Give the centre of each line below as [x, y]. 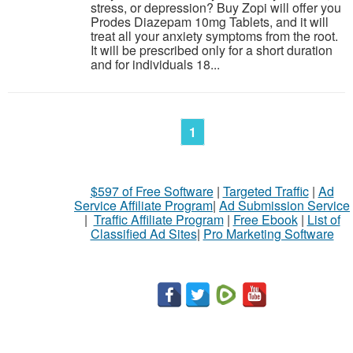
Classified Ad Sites [143, 234]
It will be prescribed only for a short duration [212, 50]
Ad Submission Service [284, 205]
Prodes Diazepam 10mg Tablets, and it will [210, 22]
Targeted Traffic [266, 191]
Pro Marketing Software [268, 234]
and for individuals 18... [155, 64]
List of [323, 219]
